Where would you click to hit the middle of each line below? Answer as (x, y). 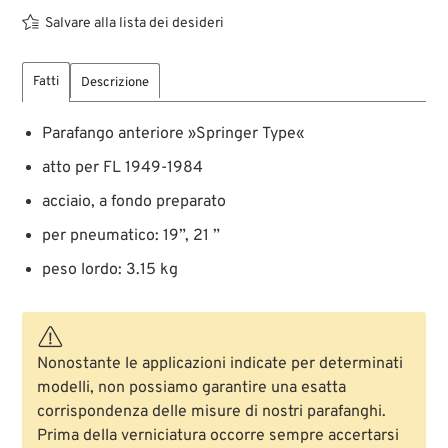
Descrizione (115, 82)
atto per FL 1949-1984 (123, 167)
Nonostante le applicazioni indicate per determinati (220, 363)
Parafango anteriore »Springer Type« (173, 133)
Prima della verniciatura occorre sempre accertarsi (218, 435)
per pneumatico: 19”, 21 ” (131, 235)
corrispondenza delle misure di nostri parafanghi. (212, 411)
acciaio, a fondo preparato (134, 201)
